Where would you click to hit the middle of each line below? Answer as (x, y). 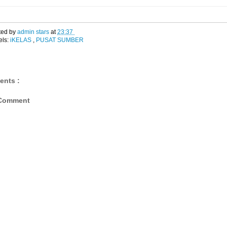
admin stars (34, 31)
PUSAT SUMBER (60, 40)
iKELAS (22, 40)
